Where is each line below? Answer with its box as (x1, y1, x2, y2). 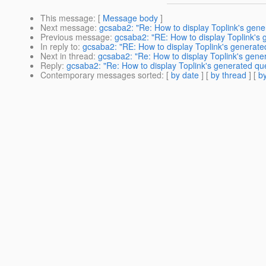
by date (171, 69, 199, 81)
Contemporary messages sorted (40, 69, 161, 81)
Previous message (40, 31, 110, 43)
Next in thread (40, 50, 93, 62)
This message (40, 12, 93, 24)
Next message (40, 21, 94, 34)
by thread (211, 69, 246, 81)
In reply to (40, 40, 78, 53)
